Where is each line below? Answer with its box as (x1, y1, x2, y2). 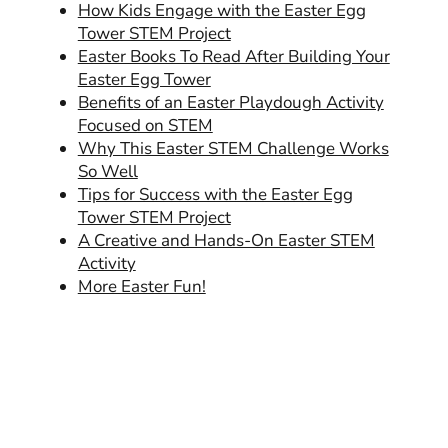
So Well (77, 159, 138, 183)
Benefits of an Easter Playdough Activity (77, 90, 384, 114)
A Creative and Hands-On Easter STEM (77, 228, 375, 252)
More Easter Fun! (77, 274, 206, 298)
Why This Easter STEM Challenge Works (77, 136, 389, 160)
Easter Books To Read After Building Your (77, 44, 390, 68)
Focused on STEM (77, 113, 213, 137)
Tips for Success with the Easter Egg (77, 182, 353, 206)
